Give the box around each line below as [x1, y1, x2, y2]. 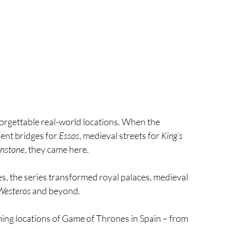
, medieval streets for [79, 129, 161, 141]
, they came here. [25, 143, 89, 155]
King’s [161, 129, 184, 141]
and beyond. [31, 185, 80, 196]
